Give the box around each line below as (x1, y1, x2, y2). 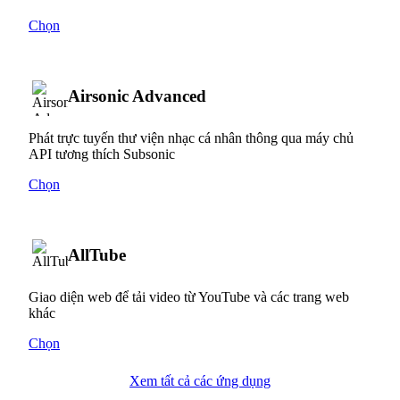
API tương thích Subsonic (29, 146, 175, 162)
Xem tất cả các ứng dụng (129, 372, 271, 388)
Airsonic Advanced (68, 86, 206, 105)
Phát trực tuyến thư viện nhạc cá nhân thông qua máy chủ (29, 129, 354, 146)
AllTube (68, 245, 126, 264)
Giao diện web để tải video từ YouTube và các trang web (29, 288, 349, 304)
